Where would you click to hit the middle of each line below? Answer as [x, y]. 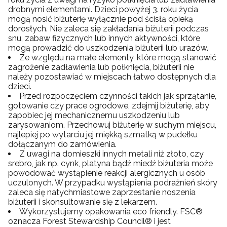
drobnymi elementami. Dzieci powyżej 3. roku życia [103, 9]
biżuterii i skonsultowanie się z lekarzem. [83, 202]
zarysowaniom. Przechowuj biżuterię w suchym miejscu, [112, 125]
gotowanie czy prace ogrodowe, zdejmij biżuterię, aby [109, 105]
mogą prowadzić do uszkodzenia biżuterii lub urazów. [108, 48]
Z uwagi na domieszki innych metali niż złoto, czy [111, 154]
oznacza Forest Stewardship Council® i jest [89, 221]
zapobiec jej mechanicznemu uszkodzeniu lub [94, 115]
